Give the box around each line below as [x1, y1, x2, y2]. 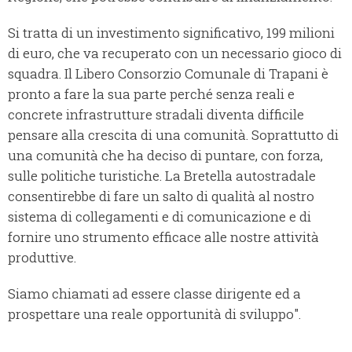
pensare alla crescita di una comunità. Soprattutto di [8, 126, 339, 145]
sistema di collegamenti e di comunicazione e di [8, 207, 311, 226]
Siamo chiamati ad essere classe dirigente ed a [8, 284, 301, 303]
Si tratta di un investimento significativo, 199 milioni [8, 24, 335, 42]
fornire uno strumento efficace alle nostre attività [8, 228, 319, 247]
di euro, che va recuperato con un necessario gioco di [8, 44, 342, 63]
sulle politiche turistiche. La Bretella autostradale [8, 167, 316, 185]
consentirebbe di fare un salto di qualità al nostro [8, 187, 314, 206]
